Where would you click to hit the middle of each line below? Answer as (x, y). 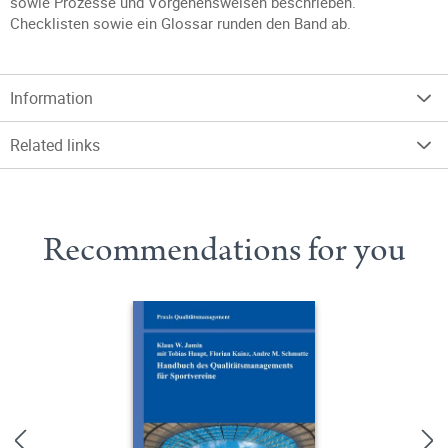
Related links (55, 145)
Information (51, 98)
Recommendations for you (224, 250)
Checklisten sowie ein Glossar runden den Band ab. (180, 23)
